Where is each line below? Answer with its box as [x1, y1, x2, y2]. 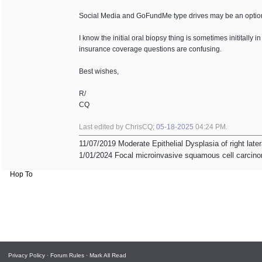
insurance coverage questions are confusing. [79, 45, 222, 53]
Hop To [10, 170, 33, 178]
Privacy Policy [8, 252, 45, 258]
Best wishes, [79, 67, 119, 75]
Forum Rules [50, 252, 84, 258]
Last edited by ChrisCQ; [79, 123, 156, 131]
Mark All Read [89, 252, 126, 258]
